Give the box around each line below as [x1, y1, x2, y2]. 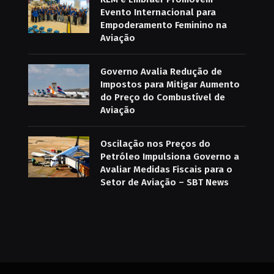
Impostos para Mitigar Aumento [100, 79, 240, 91]
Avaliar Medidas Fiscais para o [100, 164, 232, 176]
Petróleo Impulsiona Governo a [100, 151, 239, 163]
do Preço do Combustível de [100, 92, 225, 103]
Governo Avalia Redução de [100, 66, 222, 78]
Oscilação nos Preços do [100, 138, 210, 150]
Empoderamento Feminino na [100, 20, 227, 31]
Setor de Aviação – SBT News [100, 177, 229, 188]
